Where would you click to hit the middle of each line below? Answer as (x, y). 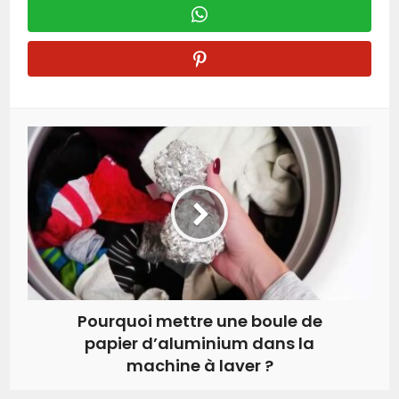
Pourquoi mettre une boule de (199, 322)
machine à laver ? (199, 366)
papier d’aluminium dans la (199, 344)
